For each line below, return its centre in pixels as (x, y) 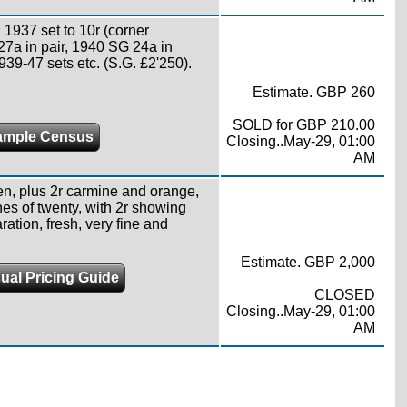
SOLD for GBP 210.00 (303, 124)
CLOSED (344, 294)
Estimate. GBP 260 (313, 92)
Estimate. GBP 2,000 (308, 262)
